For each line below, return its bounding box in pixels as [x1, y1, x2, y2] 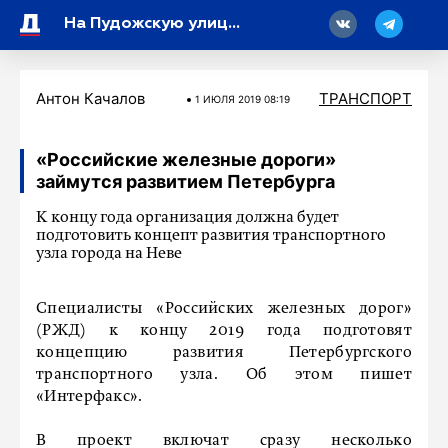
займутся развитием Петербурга [36, 171, 335, 192]
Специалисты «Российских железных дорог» [36, 301, 412, 317]
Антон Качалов [36, 89, 145, 108]
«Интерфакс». [36, 389, 143, 405]
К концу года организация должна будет [36, 210, 339, 226]
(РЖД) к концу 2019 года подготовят [36, 323, 412, 339]
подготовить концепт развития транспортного [36, 228, 386, 244]
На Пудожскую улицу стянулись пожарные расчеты [228, 16, 240, 32]
